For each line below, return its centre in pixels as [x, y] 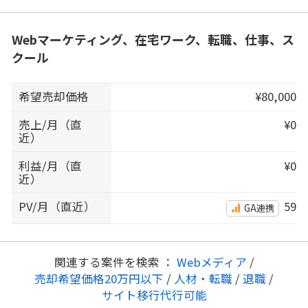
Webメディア [213, 262]
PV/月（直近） [57, 207]
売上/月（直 [51, 125]
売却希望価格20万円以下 [100, 278]
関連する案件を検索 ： [115, 262]
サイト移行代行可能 [154, 295]
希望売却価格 [54, 97]
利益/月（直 [51, 165]
